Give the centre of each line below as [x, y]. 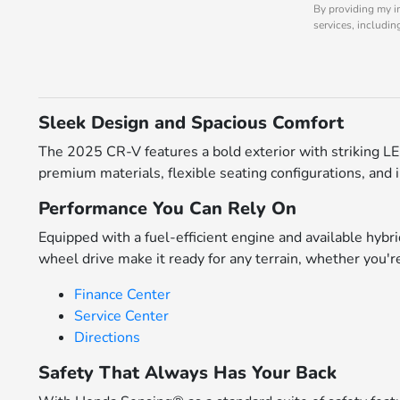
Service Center [122, 316]
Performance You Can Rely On [168, 208]
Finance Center [123, 295]
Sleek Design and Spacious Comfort [192, 123]
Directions [108, 337]
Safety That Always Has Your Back [188, 373]
